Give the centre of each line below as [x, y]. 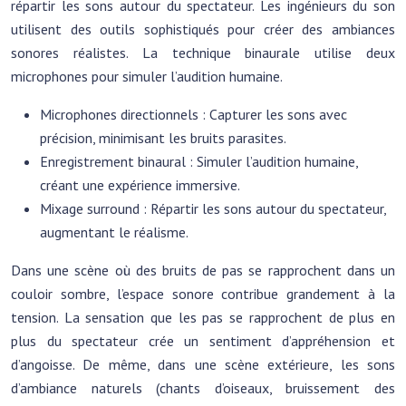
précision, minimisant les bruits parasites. [163, 138]
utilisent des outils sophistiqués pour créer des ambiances [203, 29]
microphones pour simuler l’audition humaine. [147, 76]
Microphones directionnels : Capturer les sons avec [193, 114]
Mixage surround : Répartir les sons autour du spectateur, [213, 208]
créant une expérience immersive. [140, 185]
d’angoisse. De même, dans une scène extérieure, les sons [203, 364]
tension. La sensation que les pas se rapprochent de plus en [203, 317]
